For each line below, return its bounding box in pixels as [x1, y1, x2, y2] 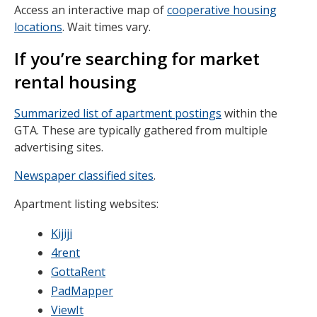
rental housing [14, 70, 136, 93]
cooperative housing [167, 2, 277, 18]
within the [221, 105, 277, 121]
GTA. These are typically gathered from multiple [14, 122, 267, 138]
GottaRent [51, 264, 105, 279]
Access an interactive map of [14, 2, 167, 18]
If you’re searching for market [14, 47, 260, 70]
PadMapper [51, 283, 113, 299]
